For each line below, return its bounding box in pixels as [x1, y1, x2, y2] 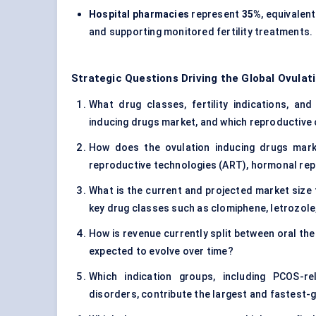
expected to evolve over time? [89, 245, 233, 257]
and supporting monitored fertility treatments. [89, 26, 313, 38]
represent [188, 8, 242, 20]
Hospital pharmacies [89, 8, 189, 20]
